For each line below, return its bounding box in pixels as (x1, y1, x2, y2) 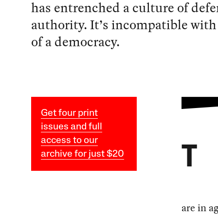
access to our (40, 136, 98, 146)
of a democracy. (31, 32, 120, 52)
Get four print (40, 109, 98, 119)
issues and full (40, 122, 102, 132)
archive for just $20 (40, 149, 124, 160)
